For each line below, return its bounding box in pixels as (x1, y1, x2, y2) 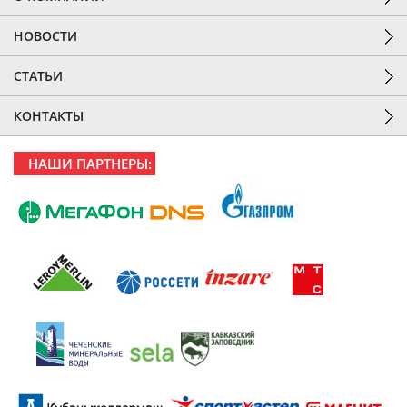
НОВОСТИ (14, 27, 77, 45)
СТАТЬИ (14, 67, 63, 84)
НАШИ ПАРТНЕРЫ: (28, 154, 152, 173)
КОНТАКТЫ (14, 107, 84, 124)
